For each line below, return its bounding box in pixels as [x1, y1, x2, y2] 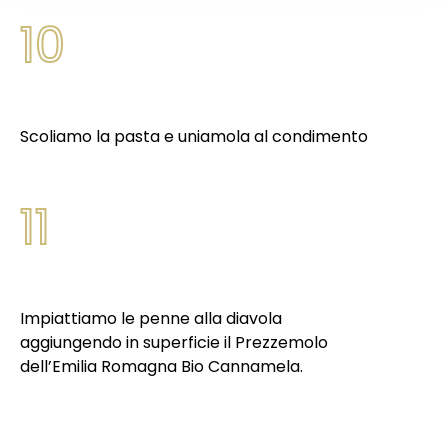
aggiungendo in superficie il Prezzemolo [20, 331, 328, 354]
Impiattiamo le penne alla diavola [20, 307, 282, 330]
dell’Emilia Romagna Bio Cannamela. [20, 355, 303, 378]
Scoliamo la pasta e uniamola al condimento [20, 125, 368, 148]
